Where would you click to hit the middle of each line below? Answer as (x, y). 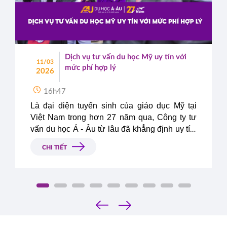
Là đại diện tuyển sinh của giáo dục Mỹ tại (113, 106)
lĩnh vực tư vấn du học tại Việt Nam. (94, 153)
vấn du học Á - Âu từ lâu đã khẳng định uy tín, (113, 129)
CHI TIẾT (54, 147)
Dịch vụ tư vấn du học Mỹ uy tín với (126, 57)
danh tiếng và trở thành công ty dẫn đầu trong (113, 141)
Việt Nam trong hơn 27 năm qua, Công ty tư (113, 118)
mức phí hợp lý (91, 68)
